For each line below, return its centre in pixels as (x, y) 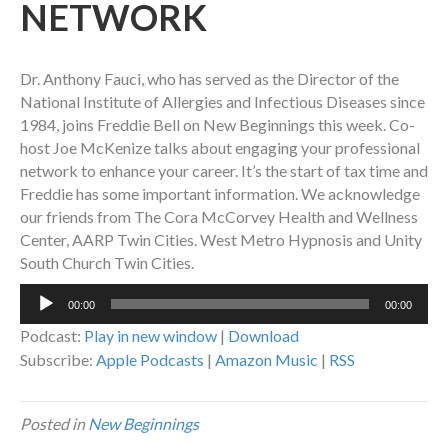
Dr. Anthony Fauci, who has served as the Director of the (209, 79)
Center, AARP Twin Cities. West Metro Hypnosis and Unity (221, 240)
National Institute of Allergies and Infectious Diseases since (222, 102)
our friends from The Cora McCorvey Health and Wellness (219, 217)
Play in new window (150, 336)
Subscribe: (58, 360)
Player (41, 318)
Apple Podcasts (150, 360)
